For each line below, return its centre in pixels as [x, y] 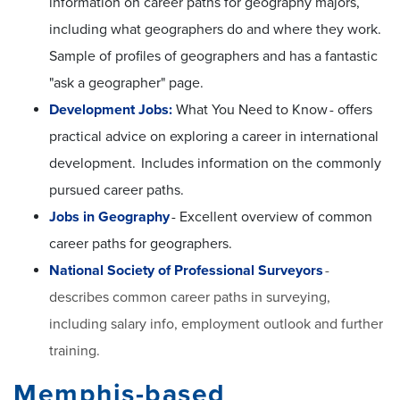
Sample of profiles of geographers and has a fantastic [213, 56]
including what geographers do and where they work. [216, 29]
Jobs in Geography [110, 217]
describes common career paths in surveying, [190, 297]
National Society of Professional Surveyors [186, 270]
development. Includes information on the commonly [215, 163]
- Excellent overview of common [272, 217]
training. [75, 350]
